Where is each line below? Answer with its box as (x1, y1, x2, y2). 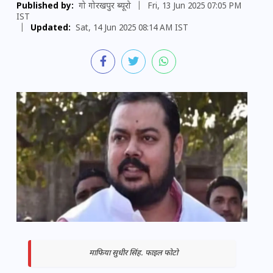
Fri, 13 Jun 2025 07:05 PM (147, 1, 241, 12)
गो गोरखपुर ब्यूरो (79, 1, 131, 12)
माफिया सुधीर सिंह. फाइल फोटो (89, 249, 178, 259)
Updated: (30, 23, 71, 34)
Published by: (16, 1, 74, 12)
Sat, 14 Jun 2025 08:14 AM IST (76, 23, 188, 34)
